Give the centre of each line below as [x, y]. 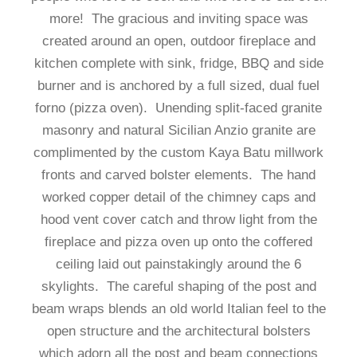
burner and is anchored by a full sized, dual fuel [178, 86]
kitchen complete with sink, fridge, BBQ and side [178, 63]
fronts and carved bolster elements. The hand [178, 175]
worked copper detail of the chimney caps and [178, 197]
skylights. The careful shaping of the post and [178, 286]
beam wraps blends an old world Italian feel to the [178, 309]
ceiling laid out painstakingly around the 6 [178, 264]
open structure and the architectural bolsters [178, 331]
